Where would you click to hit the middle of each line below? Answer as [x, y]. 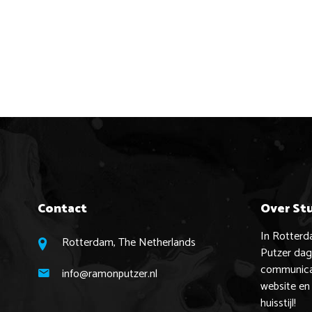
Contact [62, 209]
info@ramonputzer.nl [110, 274]
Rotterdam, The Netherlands [129, 243]
